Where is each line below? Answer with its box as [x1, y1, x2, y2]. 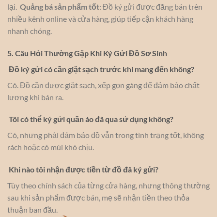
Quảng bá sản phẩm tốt [20, 1, 99, 11]
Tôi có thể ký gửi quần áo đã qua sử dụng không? [7, 114, 173, 124]
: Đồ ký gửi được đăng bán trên [99, 1, 202, 11]
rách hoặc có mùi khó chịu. [7, 142, 94, 152]
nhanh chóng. [7, 26, 52, 35]
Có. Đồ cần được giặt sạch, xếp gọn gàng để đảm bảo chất [7, 80, 200, 90]
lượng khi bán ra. [7, 92, 63, 102]
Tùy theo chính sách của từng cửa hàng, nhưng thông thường [7, 181, 210, 190]
